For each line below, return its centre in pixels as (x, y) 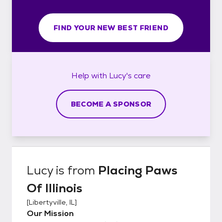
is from (76, 170)
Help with (90, 75)
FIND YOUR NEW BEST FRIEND (111, 28)
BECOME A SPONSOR (111, 104)
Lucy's (120, 75)
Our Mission (50, 213)
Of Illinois (55, 188)
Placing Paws (138, 170)
